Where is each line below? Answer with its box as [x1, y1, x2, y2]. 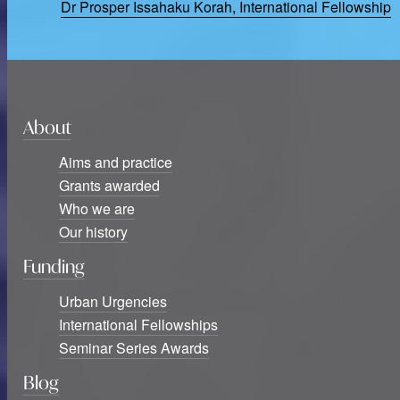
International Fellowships [58, 314, 218, 335]
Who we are [58, 198, 135, 219]
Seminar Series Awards [58, 337, 209, 358]
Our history [58, 221, 128, 242]
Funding [22, 254, 85, 279]
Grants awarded [58, 175, 160, 196]
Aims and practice [58, 152, 172, 172]
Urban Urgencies [58, 291, 167, 312]
